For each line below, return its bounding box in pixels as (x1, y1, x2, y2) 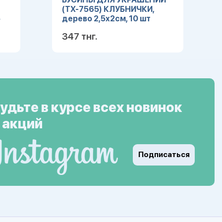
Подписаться (138, 150, 190, 159)
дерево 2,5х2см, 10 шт (61, 14, 151, 23)
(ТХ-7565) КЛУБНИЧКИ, (61, 4, 154, 14)
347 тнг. (61, 31, 97, 42)
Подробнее (126, 63, 173, 73)
